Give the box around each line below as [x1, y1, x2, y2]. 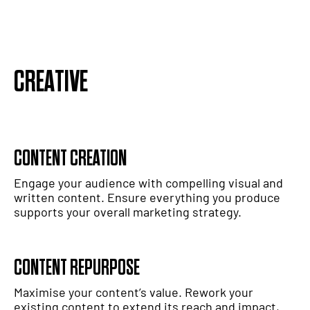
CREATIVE [14, 64, 88, 101]
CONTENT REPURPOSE [14, 255, 140, 282]
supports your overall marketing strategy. [14, 204, 241, 220]
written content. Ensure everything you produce [14, 190, 280, 206]
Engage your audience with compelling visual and [14, 175, 283, 191]
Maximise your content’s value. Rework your [14, 284, 253, 300]
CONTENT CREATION [14, 145, 127, 173]
